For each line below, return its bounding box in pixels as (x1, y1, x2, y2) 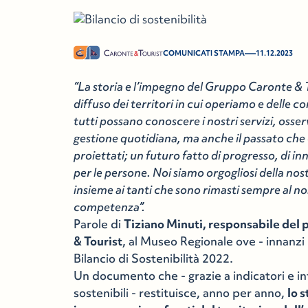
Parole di (74, 217, 124, 232)
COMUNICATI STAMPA (163, 47, 245, 58)
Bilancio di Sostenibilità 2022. (74, 251, 234, 266)
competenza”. (74, 199, 146, 214)
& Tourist (74, 234, 123, 249)
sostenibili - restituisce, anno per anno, (74, 285, 288, 300)
